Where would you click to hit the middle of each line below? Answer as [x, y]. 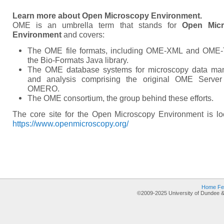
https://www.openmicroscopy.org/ [70, 123]
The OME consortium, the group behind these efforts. [120, 98]
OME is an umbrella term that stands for [97, 25]
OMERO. [43, 88]
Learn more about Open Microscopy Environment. [107, 15]
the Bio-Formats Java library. [78, 60]
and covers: [83, 34]
